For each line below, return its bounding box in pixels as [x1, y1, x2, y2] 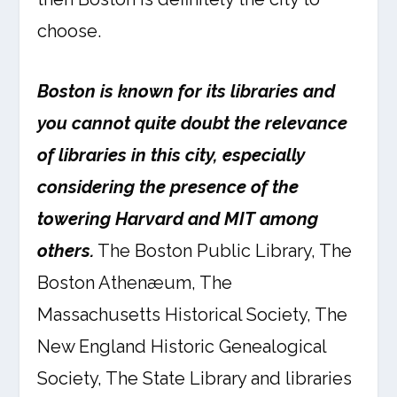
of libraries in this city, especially [37, 144, 306, 166]
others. [37, 240, 95, 261]
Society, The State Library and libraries [37, 368, 353, 389]
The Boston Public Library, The [94, 240, 353, 261]
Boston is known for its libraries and [37, 81, 336, 102]
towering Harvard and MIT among [37, 208, 319, 230]
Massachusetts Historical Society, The [37, 304, 348, 325]
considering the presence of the [37, 176, 300, 198]
